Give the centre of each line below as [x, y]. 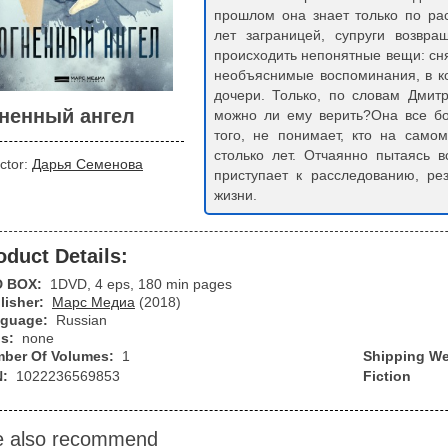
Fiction [387, 376]
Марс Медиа [93, 302]
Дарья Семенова [87, 164]
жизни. [235, 195]
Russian [81, 320]
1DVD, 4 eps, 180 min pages [141, 284]
